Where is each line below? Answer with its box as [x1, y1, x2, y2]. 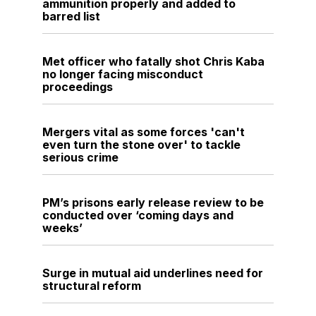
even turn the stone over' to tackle [42, 138, 241, 152]
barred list [42, 9, 100, 24]
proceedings [42, 80, 113, 95]
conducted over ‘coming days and [42, 208, 233, 223]
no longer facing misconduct [42, 67, 203, 82]
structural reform [42, 279, 141, 293]
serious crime [42, 150, 119, 165]
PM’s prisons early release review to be [42, 195, 264, 210]
